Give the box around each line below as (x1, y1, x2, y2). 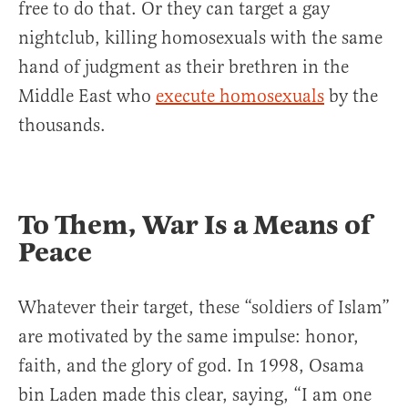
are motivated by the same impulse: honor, (18, 325, 359, 349)
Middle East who (18, 85, 156, 108)
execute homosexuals (156, 85, 324, 108)
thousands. (18, 114, 106, 138)
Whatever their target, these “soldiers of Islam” (18, 296, 390, 320)
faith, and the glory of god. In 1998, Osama (18, 354, 364, 378)
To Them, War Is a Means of (18, 208, 371, 243)
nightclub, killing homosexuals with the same (18, 26, 382, 50)
